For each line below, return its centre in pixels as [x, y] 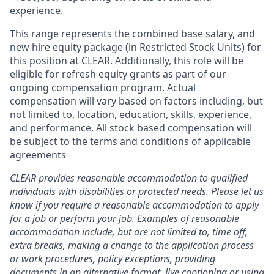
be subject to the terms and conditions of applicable [130, 141]
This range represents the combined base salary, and [132, 34]
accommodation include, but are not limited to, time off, [129, 232]
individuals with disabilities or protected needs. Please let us [137, 191]
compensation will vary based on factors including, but [136, 101]
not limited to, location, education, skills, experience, [131, 114]
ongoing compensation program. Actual [103, 87]
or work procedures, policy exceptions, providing [113, 259]
